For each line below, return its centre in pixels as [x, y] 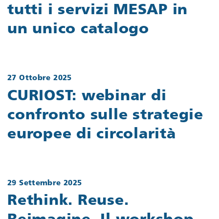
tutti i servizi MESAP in [98, 11]
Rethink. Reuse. [68, 201]
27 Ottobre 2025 [40, 79]
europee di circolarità [92, 134]
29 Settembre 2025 [45, 183]
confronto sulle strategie [105, 115]
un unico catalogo [78, 30]
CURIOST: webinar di [87, 96]
